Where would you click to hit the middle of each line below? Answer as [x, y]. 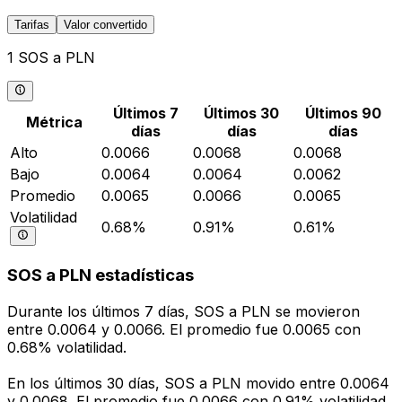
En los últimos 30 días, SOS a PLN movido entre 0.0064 [198, 384]
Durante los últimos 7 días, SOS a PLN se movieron [184, 312]
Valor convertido [105, 25]
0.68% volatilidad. [67, 348]
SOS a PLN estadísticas [100, 275]
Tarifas [32, 25]
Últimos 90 [343, 113]
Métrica [54, 122]
